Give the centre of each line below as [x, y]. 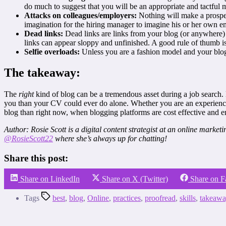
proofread [160, 198]
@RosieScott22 [29, 139]
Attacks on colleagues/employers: [80, 15]
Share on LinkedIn [50, 179]
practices [127, 198]
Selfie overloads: [52, 51]
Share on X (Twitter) [135, 179]
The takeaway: [42, 73]
